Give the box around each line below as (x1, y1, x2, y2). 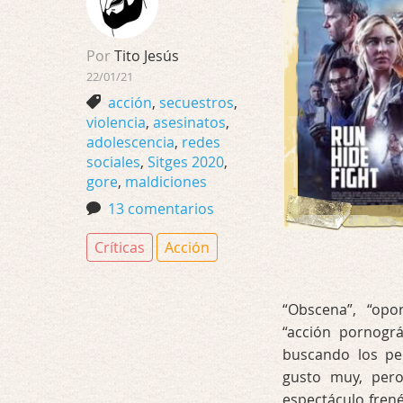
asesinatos (153, 112, 226, 132)
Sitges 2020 (148, 152, 224, 172)
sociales (86, 152, 140, 172)
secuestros (159, 93, 234, 112)
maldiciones (125, 172, 207, 192)
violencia (86, 112, 146, 132)
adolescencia (86, 132, 175, 152)
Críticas (94, 237, 145, 257)
